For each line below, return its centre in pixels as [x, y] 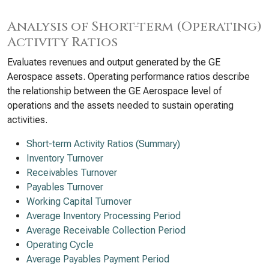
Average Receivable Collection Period [106, 230]
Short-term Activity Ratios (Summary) [103, 144]
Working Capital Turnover [79, 201]
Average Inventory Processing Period [104, 216]
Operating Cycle [60, 245]
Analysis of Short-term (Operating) [134, 27]
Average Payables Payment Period [98, 259]
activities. [27, 120]
